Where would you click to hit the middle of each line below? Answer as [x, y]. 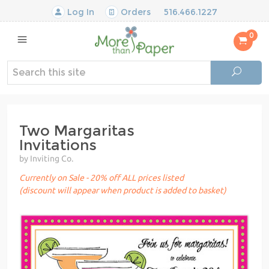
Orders [134, 12]
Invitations [58, 145]
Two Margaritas [77, 130]
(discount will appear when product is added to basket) [123, 190]
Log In [80, 12]
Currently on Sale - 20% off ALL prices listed [101, 177]
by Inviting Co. [46, 158]
